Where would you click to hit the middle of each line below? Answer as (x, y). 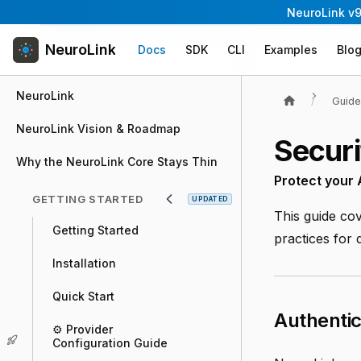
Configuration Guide (110, 343)
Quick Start (83, 296)
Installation (84, 263)
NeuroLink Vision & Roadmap (98, 129)
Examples (291, 50)
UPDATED (210, 199)
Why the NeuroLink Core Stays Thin (117, 162)
